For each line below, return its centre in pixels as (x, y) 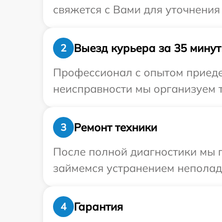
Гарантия (98, 206)
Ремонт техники (115, 127)
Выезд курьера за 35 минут (147, 48)
